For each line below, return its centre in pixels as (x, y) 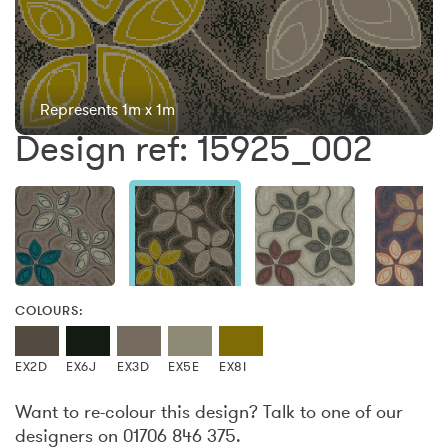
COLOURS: (49, 310)
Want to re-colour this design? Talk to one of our (209, 411)
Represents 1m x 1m (107, 109)
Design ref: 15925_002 (193, 148)
